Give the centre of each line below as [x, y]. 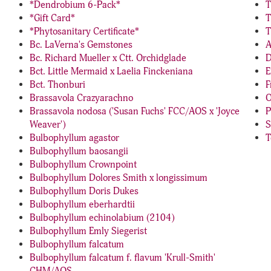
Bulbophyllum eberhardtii [82, 204]
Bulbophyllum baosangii [79, 151]
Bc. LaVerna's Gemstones [81, 45]
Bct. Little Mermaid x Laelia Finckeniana [111, 71]
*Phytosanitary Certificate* [84, 31]
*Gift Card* [52, 18]
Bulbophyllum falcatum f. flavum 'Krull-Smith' [122, 258]
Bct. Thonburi [57, 85]
